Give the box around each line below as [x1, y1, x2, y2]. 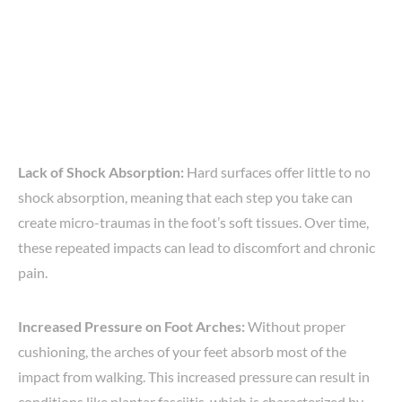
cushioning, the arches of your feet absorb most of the [18, 343, 346, 361]
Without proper [245, 318, 345, 336]
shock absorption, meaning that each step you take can [18, 188, 353, 206]
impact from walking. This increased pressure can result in [18, 368, 370, 386]
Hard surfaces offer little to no [184, 163, 371, 181]
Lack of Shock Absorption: [18, 163, 184, 181]
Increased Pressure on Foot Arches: [18, 318, 245, 336]
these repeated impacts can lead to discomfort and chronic [18, 239, 375, 257]
